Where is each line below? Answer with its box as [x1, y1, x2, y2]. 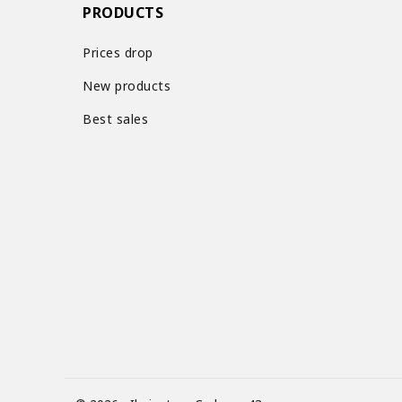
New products [83, 77, 170, 95]
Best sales [83, 110, 148, 128]
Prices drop [83, 44, 153, 62]
